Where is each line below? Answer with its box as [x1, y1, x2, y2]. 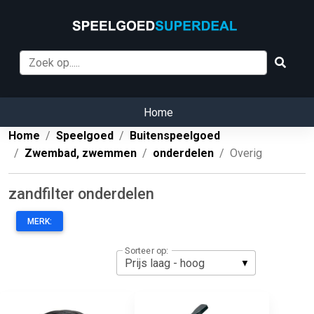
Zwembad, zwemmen [25, 146, 137, 161]
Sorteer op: [125, 245, 168, 257]
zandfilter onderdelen [8, 185, 154, 203]
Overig [230, 146, 262, 161]
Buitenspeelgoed [130, 129, 220, 143]
